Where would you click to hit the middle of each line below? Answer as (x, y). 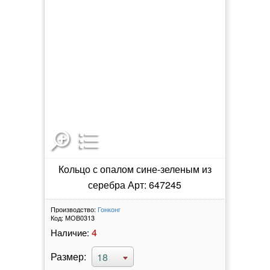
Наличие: (70, 232)
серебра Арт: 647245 (135, 184)
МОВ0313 (80, 217)
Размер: (68, 256)
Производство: (73, 209)
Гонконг (109, 209)
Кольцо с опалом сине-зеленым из (135, 169)
